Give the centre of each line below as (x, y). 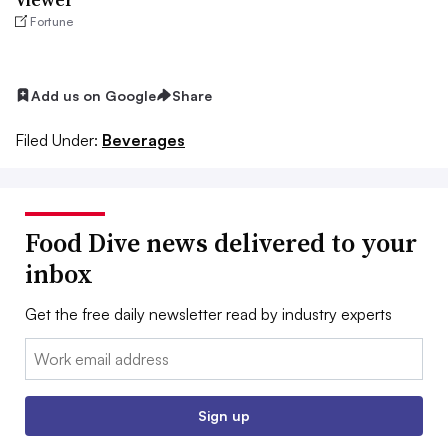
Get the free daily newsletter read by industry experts (208, 314)
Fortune (52, 21)
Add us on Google (93, 95)
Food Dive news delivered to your (221, 243)
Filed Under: (56, 140)
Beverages (143, 140)
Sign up (224, 416)
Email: (45, 350)
